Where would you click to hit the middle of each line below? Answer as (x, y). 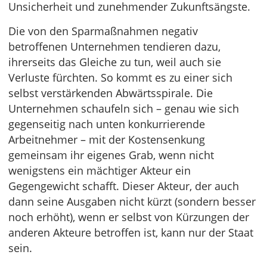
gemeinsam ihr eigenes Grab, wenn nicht (111, 155)
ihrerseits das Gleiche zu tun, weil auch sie (115, 62)
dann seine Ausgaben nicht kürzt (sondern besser (132, 202)
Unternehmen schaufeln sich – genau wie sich (124, 109)
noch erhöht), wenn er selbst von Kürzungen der (129, 217)
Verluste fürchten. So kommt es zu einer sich (120, 78)
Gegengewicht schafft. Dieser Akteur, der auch (124, 186)
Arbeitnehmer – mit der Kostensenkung (107, 140)
